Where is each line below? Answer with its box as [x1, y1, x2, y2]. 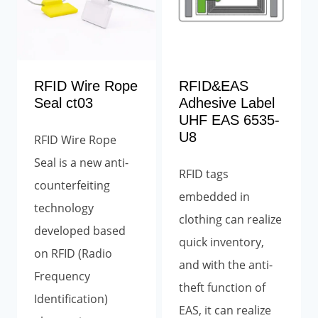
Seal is [34, 154, 67, 170]
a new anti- [67, 154, 128, 170]
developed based [34, 222, 126, 238]
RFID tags [179, 165, 229, 182]
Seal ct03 [34, 94, 93, 111]
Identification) [34, 290, 108, 307]
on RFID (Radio [34, 245, 112, 261]
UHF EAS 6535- [179, 111, 280, 128]
